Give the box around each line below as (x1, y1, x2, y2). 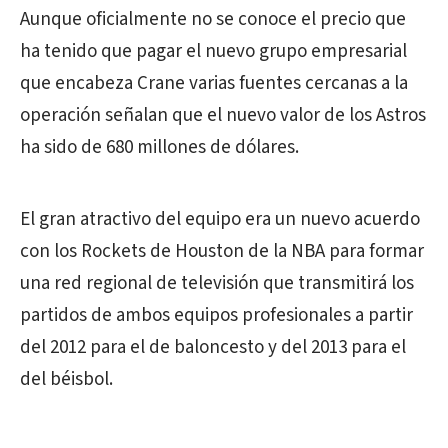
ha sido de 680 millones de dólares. (20, 134, 299, 161)
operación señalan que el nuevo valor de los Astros (20, 102, 426, 129)
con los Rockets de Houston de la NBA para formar (20, 238, 424, 265)
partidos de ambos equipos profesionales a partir (20, 302, 413, 329)
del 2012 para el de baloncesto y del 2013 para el (20, 334, 406, 361)
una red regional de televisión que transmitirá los (20, 270, 414, 297)
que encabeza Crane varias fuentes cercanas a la (20, 70, 408, 97)
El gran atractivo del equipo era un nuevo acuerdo (20, 206, 420, 233)
